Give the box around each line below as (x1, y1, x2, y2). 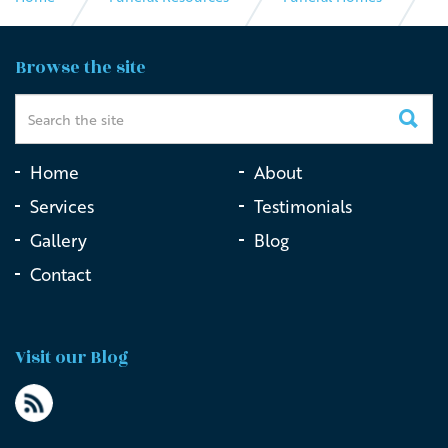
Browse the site (15, 55, 146, 81)
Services (30, 194, 94, 219)
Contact (30, 262, 91, 287)
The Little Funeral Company (25, 46, 207, 67)
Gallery (30, 228, 87, 253)
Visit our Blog (15, 345, 129, 371)
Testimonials (254, 194, 352, 219)
